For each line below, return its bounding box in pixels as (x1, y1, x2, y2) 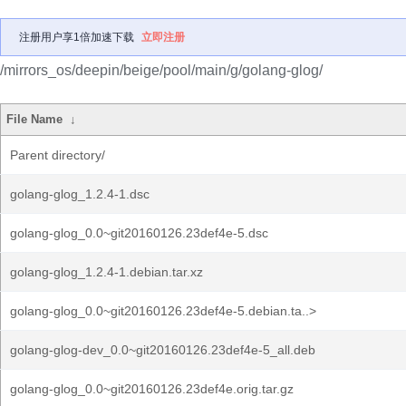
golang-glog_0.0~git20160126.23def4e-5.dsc (10, 226, 268, 240)
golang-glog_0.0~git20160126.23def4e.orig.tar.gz (10, 382, 294, 396)
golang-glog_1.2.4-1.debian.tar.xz (10, 265, 203, 279)
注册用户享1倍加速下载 (19, 31, 134, 43)
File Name (6, 112, 63, 126)
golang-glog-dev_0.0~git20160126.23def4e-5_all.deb (10, 343, 315, 357)
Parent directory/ (10, 148, 105, 162)
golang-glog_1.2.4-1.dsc (10, 187, 150, 201)
